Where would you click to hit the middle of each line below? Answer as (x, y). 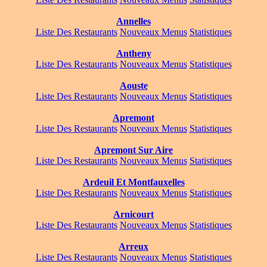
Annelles (133, 21)
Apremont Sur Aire (133, 150)
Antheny (133, 54)
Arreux (133, 247)
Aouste (133, 86)
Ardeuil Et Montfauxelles (133, 182)
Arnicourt (133, 215)
